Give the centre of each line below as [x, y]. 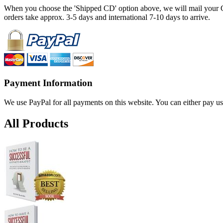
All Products [36, 123]
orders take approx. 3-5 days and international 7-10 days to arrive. [107, 17]
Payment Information [48, 83]
